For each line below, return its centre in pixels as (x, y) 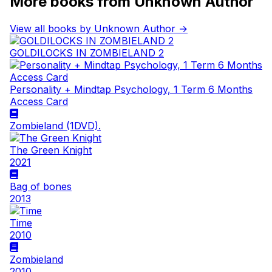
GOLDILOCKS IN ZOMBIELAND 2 (87, 53)
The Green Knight (51, 150)
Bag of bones (41, 187)
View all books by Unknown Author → (99, 29)
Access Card (39, 102)
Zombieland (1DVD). (55, 126)
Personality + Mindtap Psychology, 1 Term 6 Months (131, 90)
